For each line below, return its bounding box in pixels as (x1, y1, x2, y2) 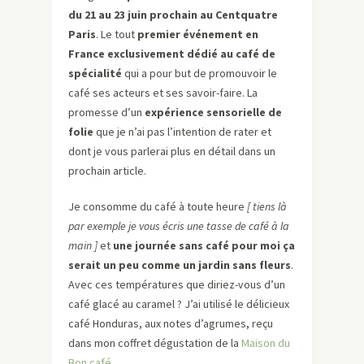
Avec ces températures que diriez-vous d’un (68, 277, 285, 292)
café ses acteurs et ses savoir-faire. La (68, 85, 258, 101)
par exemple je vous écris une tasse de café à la (68, 219, 289, 234)
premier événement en (137, 27, 258, 42)
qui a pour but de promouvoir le (122, 66, 277, 81)
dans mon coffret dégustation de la (68, 336, 241, 351)
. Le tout (96, 27, 137, 42)
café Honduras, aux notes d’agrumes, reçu (68, 316, 273, 331)
